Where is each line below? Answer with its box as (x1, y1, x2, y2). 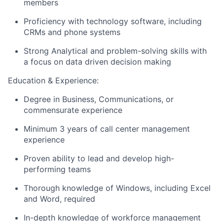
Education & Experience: (8, 75, 99, 86)
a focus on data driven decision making (24, 57, 171, 67)
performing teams (24, 164, 91, 175)
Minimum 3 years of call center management (24, 124, 190, 134)
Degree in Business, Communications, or (24, 94, 174, 105)
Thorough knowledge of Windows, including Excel (24, 183, 211, 193)
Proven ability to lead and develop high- (24, 153, 174, 164)
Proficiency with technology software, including (24, 16, 202, 27)
